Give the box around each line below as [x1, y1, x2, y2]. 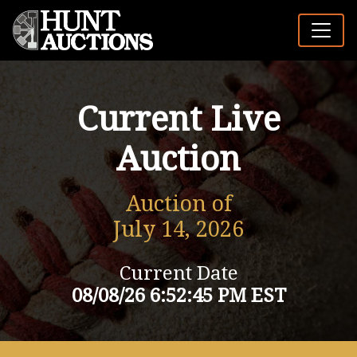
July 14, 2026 [113, 217, 244, 242]
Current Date [119, 262, 238, 284]
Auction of [125, 191, 232, 217]
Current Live [76, 100, 280, 139]
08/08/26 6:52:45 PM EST [71, 284, 286, 307]
